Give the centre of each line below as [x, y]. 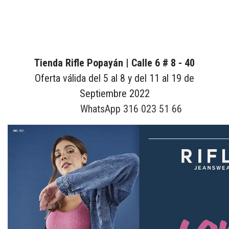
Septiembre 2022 [114, 93]
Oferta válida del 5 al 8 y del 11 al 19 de [114, 78]
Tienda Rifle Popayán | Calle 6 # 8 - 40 [114, 63]
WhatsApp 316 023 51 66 [131, 109]
